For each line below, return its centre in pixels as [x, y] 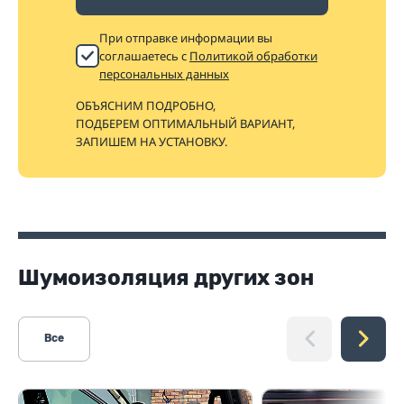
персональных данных [164, 73]
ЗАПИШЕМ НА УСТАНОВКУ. [151, 141]
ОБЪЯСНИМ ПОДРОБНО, [147, 105]
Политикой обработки [253, 55]
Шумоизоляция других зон [166, 277]
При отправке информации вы [186, 37]
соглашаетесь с [144, 55]
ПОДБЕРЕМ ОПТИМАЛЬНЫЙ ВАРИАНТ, [187, 123]
